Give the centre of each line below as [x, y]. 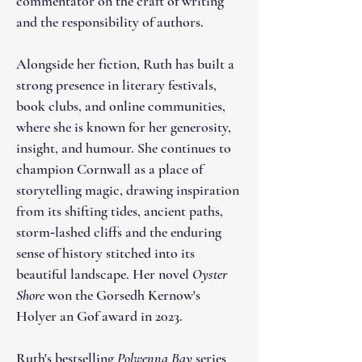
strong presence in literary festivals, [116, 85]
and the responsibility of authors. [110, 22]
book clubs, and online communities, [121, 106]
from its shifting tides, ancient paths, [120, 211]
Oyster [210, 274]
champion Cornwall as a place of [109, 169]
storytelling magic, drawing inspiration [128, 190]
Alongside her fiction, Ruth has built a [125, 64]
